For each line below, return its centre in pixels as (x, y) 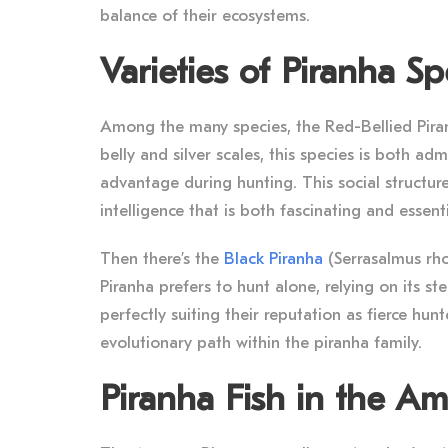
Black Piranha (273, 258)
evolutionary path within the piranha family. (261, 342)
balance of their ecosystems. (205, 15)
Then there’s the (162, 258)
